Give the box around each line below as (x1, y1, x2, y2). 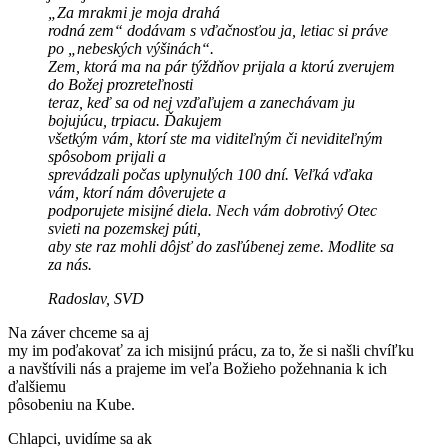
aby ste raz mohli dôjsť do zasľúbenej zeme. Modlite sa (48, 237, 394, 255)
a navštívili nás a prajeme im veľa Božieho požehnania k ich (8, 359, 387, 377)
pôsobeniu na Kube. (8, 395, 135, 413)
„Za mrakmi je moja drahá (48, 3, 220, 21)
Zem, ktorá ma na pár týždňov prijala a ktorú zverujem (48, 57, 395, 75)
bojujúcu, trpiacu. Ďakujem (48, 111, 222, 129)
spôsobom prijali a (48, 147, 166, 165)
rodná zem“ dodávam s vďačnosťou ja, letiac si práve (48, 21, 388, 39)
